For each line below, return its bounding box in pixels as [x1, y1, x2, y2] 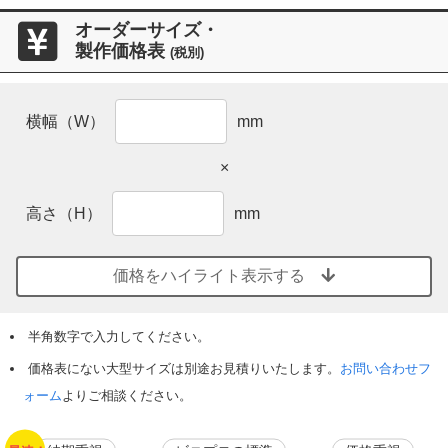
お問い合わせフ [339, 360, 431, 376]
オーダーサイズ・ [75, 20, 219, 41]
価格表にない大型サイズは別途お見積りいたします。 [27, 360, 340, 376]
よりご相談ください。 [61, 387, 192, 403]
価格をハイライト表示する [113, 266, 305, 284]
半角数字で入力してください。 [27, 328, 210, 344]
